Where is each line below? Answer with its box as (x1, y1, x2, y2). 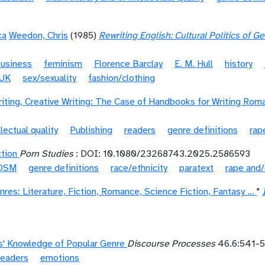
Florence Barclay (94, 58, 163, 70)
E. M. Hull (174, 58, 213, 70)
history (225, 58, 253, 70)
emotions (40, 252, 79, 264)
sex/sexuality (22, 72, 76, 84)
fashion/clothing (88, 72, 155, 84)
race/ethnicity (111, 162, 167, 174)
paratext (179, 162, 214, 174)
